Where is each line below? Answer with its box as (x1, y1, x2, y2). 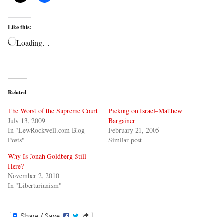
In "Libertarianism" (8, 181, 62, 190)
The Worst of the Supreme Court (8, 106, 98, 115)
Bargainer (108, 116, 135, 125)
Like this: (8, 23, 31, 31)
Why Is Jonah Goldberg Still (8, 152, 86, 161)
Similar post (108, 135, 142, 144)
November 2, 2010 (8, 171, 59, 180)
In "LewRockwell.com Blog (8, 125, 85, 135)
